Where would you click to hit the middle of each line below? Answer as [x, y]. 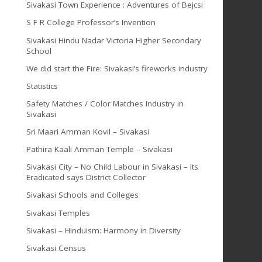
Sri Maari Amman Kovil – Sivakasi [87, 132]
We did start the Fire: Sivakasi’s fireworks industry [117, 68]
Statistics [42, 86]
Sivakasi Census [56, 248]
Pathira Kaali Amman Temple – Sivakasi [99, 149]
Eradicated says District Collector [86, 177]
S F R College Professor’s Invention [91, 23]
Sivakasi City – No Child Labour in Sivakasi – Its [112, 167]
